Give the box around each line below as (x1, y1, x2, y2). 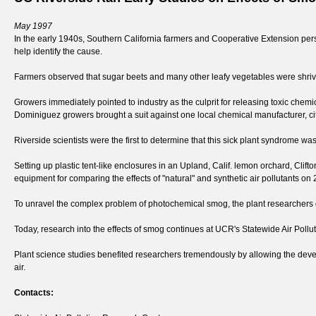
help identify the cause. (14, 47, 102, 57)
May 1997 (14, 21, 52, 32)
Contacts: (14, 288, 54, 298)
